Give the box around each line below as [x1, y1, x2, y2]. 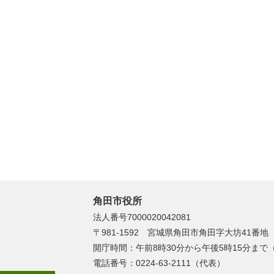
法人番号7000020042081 [93, 212, 191, 222]
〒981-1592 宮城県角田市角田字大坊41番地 [93, 227, 268, 237]
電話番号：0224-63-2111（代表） [93, 257, 225, 268]
